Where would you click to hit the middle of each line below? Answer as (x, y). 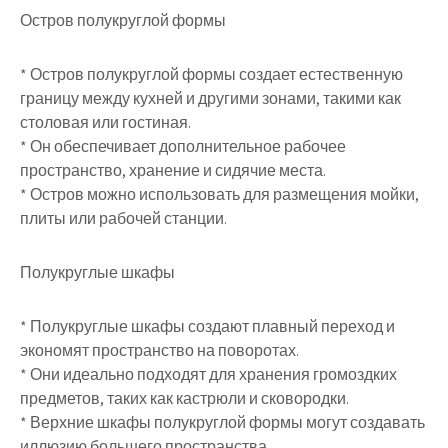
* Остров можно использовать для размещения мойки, (219, 194)
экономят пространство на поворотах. (159, 350)
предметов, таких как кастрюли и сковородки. (184, 398)
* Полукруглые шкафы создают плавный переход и (207, 326)
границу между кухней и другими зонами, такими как (210, 98)
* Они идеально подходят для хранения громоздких (208, 374)
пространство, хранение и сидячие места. (173, 170)
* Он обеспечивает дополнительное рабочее (183, 146)
